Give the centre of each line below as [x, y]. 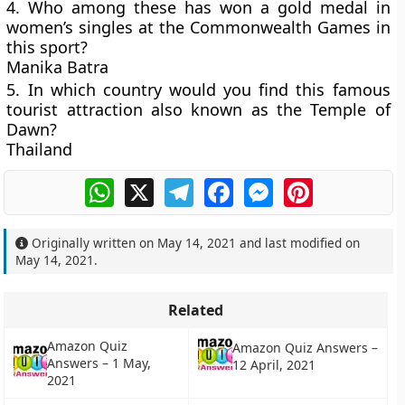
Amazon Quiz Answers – [306, 347]
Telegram [225, 185]
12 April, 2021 [274, 364]
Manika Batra [58, 67]
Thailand [40, 149]
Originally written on [93, 243]
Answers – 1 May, [99, 363]
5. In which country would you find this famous [198, 89]
